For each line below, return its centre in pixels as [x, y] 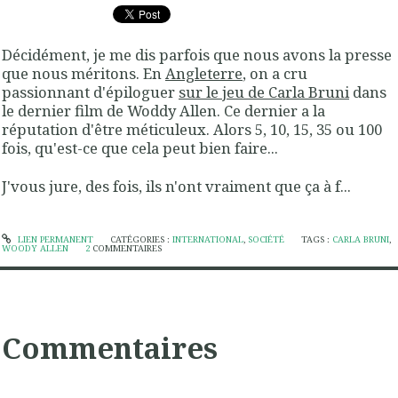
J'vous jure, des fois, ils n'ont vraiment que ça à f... [176, 187]
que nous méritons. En [84, 73]
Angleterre [204, 73]
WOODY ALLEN [35, 249]
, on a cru [275, 73]
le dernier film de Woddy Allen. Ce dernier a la [163, 110]
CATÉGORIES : [141, 240]
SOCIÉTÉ [266, 240]
